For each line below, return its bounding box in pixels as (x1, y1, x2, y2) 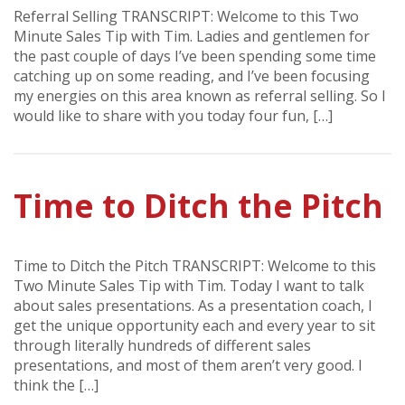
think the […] (14, 375, 99, 396)
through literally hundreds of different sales (14, 335, 311, 356)
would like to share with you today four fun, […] (14, 105, 333, 126)
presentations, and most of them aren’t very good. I (14, 355, 363, 376)
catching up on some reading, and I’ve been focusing (14, 65, 370, 86)
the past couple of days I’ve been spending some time (14, 45, 376, 66)
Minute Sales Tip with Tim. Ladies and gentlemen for (14, 25, 370, 46)
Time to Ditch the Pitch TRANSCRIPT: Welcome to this (14, 256, 376, 277)
